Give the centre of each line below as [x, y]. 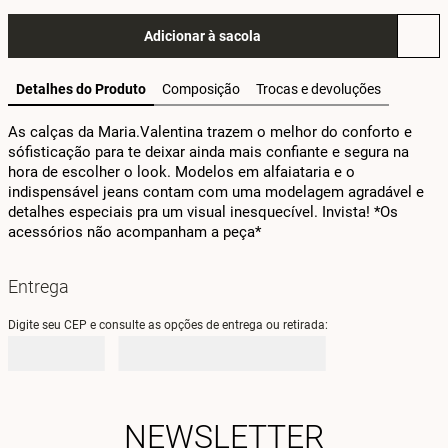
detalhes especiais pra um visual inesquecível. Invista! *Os [203, 212]
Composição [201, 89]
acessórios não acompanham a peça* [134, 232]
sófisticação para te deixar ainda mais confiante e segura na [208, 152]
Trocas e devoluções [318, 89]
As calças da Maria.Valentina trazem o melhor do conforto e [210, 132]
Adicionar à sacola [202, 35]
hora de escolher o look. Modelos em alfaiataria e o [181, 172]
